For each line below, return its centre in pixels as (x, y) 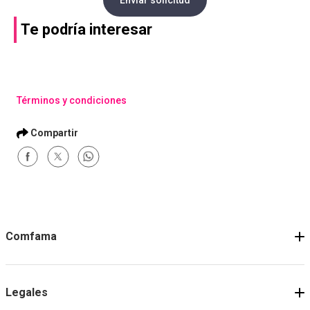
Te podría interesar (86, 29)
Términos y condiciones (72, 100)
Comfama (31, 236)
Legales (27, 292)
